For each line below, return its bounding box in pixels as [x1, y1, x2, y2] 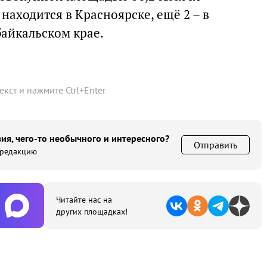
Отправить [194, 139, 237, 151]
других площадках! [56, 206, 128, 217]
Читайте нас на [56, 194, 112, 205]
